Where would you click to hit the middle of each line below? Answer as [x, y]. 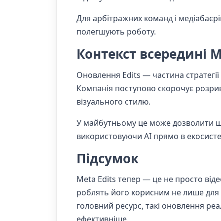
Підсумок [108, 158]
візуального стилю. [113, 101]
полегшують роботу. [116, 32]
